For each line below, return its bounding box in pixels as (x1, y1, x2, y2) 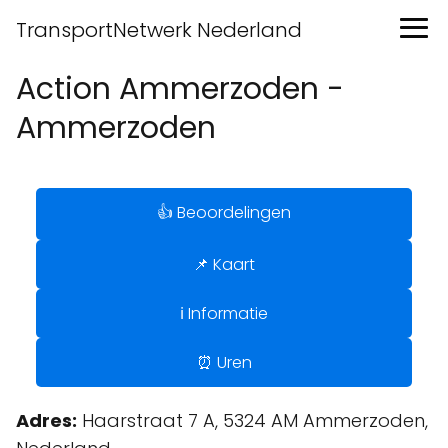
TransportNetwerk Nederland (16, 16, 302, 44)
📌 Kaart (193, 253, 255, 276)
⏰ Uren (196, 351, 252, 374)
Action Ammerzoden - (16, 68, 344, 110)
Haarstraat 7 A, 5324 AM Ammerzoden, (77, 408, 428, 433)
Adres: (16, 408, 77, 433)
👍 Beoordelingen (157, 201, 291, 224)
